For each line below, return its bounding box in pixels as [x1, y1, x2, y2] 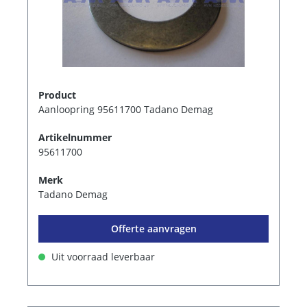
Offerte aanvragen [110, 222, 197, 236]
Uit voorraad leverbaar [49, 250, 155, 264]
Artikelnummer [38, 131, 112, 145]
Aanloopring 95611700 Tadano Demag [38, 103, 213, 116]
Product [38, 88, 76, 102]
